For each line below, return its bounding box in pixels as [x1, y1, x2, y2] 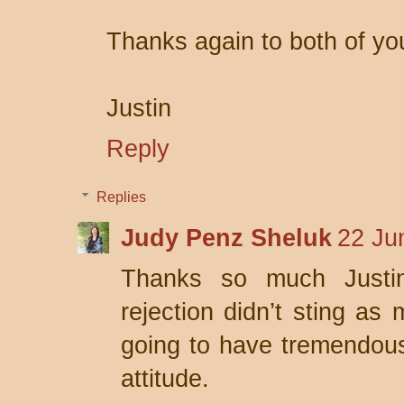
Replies [96, 189, 146, 205]
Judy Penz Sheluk [121, 225, 332, 252]
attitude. [121, 365, 209, 392]
